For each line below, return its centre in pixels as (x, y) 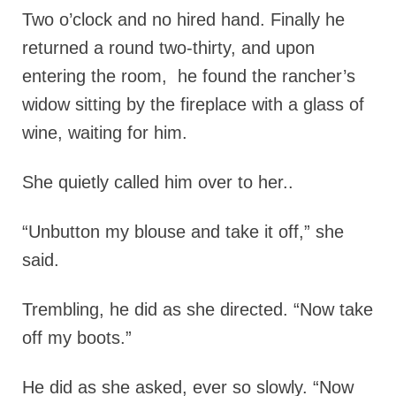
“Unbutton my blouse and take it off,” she (183, 232)
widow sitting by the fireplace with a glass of (193, 104)
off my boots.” (77, 338)
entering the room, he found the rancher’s (189, 76)
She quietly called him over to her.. (158, 182)
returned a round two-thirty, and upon (168, 48)
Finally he (308, 19)
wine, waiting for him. (105, 133)
